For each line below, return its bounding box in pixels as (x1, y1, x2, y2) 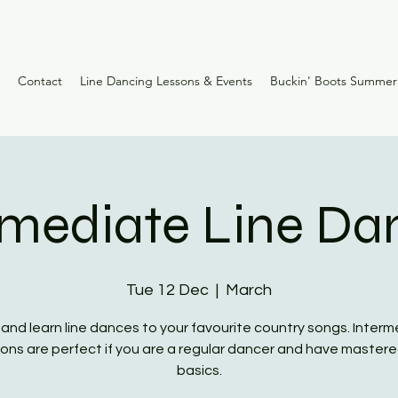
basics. (176, 362, 222, 378)
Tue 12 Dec (126, 281, 209, 298)
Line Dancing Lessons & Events (80, 73, 252, 89)
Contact (18, 73, 62, 89)
